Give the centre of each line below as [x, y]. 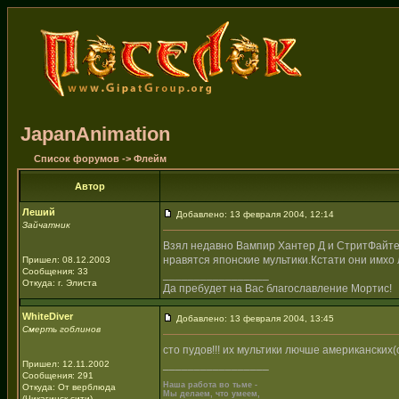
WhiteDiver [48, 316]
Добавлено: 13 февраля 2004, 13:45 [254, 318]
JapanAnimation [95, 134]
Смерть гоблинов [61, 329]
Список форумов [77, 159]
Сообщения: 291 [58, 375]
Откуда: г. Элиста [60, 283]
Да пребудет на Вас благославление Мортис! [277, 289]
